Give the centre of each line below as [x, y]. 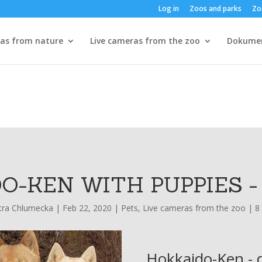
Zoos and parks [215, 8]
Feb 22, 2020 [87, 208]
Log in [168, 8]
